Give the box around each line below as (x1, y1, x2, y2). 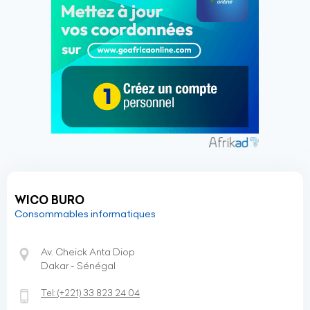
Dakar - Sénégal (41, 259, 116, 272)
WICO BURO (15, 193, 84, 207)
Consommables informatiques (15, 208, 156, 220)
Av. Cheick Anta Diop (41, 246, 135, 258)
